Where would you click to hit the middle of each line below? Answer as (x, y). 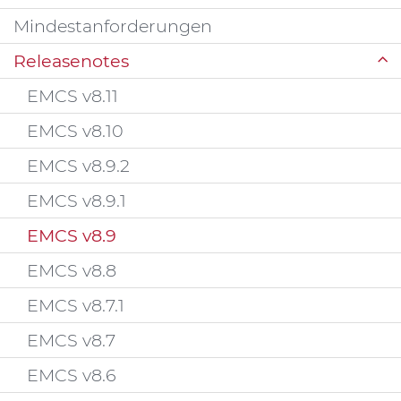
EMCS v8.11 (73, 96)
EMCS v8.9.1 (77, 200)
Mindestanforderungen (113, 26)
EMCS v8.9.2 (78, 166)
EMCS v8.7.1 (76, 305)
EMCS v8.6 (72, 375)
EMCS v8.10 (75, 131)
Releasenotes (71, 61)
